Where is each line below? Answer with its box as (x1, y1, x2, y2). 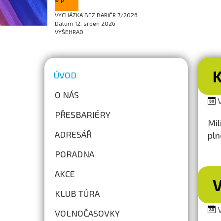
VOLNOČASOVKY (54, 208, 120, 219)
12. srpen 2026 (73, 20, 115, 27)
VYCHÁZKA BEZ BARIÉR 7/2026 (54, 11, 138, 18)
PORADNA (54, 148, 94, 159)
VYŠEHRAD (54, 28, 83, 35)
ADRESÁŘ (54, 129, 92, 140)
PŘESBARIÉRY (54, 109, 110, 120)
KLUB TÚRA (54, 188, 100, 199)
